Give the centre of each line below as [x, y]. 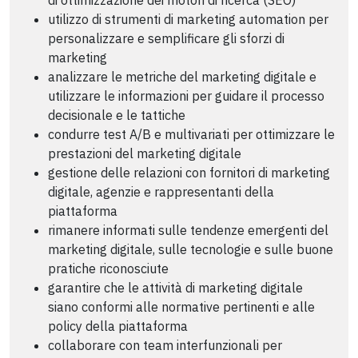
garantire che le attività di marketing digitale [175, 287]
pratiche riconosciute [108, 268]
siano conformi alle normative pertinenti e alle [181, 306]
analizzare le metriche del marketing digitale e [182, 76]
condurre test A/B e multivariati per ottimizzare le [191, 134]
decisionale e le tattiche [117, 115]
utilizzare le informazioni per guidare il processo [186, 95]
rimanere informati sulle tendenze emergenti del [188, 230]
